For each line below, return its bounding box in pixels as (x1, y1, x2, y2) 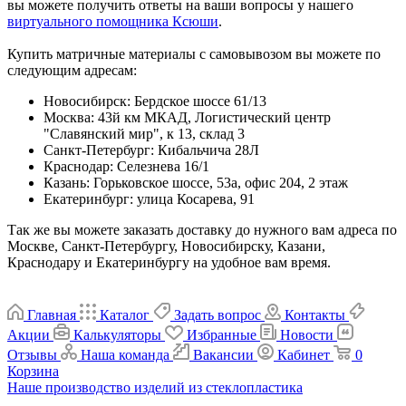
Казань (43, 175, 86, 191)
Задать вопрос (174, 307, 261, 324)
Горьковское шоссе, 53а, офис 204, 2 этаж (93, 175, 348, 191)
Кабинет (277, 347, 330, 363)
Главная (27, 307, 76, 324)
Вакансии (193, 347, 254, 363)
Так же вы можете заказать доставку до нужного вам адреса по (7, 222, 397, 238)
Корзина (7, 363, 59, 380)
